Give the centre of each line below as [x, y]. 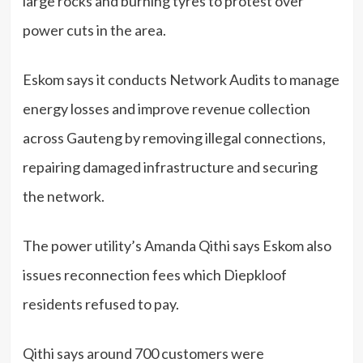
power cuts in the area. [94, 30]
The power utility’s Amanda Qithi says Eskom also [177, 245]
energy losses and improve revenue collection [166, 108]
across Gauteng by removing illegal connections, [174, 137]
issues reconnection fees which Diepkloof [154, 274]
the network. [63, 196]
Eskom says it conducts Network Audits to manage [181, 79]
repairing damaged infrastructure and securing [170, 167]
